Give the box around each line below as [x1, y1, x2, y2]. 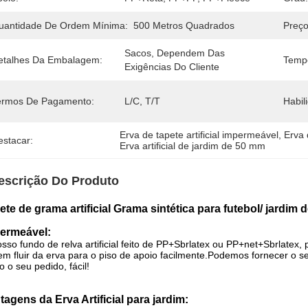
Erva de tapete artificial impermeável [120, 129, 279, 140]
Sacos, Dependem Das [124, 47, 225, 58]
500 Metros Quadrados [133, 20, 234, 31]
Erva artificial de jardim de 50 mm [120, 140, 266, 151]
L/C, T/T [124, 96, 160, 107]
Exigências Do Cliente [124, 61, 219, 72]
